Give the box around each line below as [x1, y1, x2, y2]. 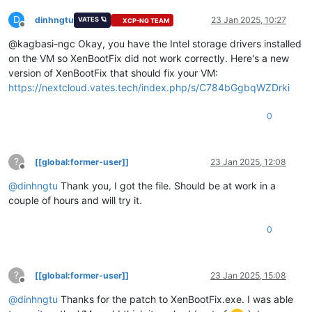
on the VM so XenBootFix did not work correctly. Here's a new [8, 52, 289, 65]
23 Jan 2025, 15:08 [210, 270, 286, 281]
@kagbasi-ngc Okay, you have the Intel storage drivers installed [8, 38, 302, 50]
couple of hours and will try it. [8, 194, 142, 207]
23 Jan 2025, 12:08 [210, 157, 286, 168]
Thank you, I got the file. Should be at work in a [58, 180, 276, 192]
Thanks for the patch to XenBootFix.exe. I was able [58, 293, 293, 306]
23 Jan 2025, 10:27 [211, 15, 286, 26]
